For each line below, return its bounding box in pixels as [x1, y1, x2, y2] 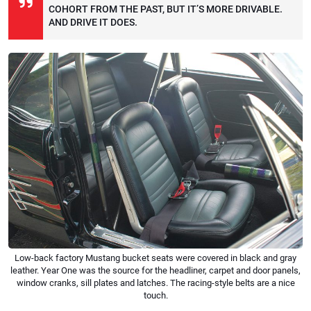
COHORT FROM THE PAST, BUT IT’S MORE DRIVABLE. [48, 3, 283, 16]
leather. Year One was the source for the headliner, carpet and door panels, [10, 264, 301, 276]
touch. [143, 289, 168, 301]
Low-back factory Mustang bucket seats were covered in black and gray [15, 252, 296, 263]
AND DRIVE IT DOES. [48, 17, 137, 29]
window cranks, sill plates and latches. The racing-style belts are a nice [16, 277, 295, 288]
